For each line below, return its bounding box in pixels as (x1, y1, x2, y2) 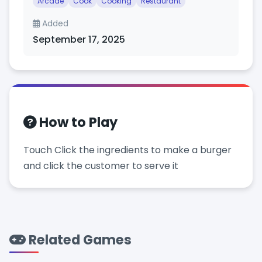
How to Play (36, 112, 118, 132)
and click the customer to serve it (23, 158, 178, 173)
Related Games (26, 230, 132, 249)
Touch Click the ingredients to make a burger (23, 143, 232, 157)
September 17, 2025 (33, 32, 125, 46)
